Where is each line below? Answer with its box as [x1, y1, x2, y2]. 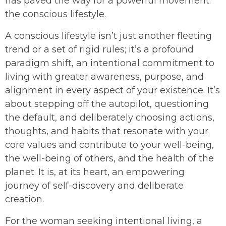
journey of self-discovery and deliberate [5, 180, 184, 191]
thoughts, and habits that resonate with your [5, 125, 208, 137]
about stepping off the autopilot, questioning [5, 98, 209, 109]
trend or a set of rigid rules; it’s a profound [5, 43, 194, 55]
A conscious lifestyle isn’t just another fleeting [5, 30, 212, 41]
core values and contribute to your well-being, [5, 139, 214, 150]
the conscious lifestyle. [5, 8, 106, 20]
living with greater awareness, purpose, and [5, 71, 204, 82]
